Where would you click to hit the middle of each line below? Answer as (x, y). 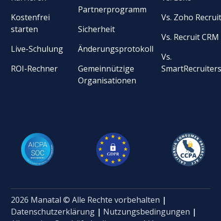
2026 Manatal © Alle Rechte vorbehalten (87, 200)
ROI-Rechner (35, 68)
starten (25, 29)
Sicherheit (97, 29)
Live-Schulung (37, 49)
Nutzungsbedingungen (147, 211)
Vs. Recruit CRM (190, 37)
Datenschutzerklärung (53, 211)
